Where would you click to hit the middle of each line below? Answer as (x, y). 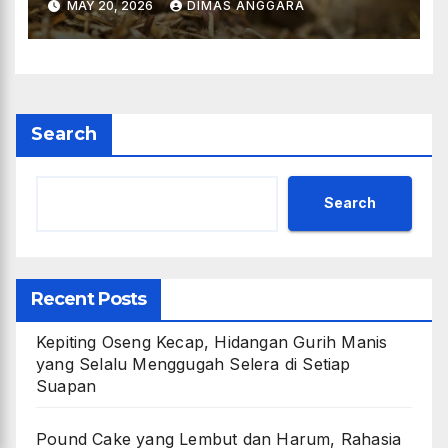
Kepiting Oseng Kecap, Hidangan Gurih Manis (212, 341)
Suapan (66, 385)
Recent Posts (89, 298)
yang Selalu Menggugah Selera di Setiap (193, 363)
